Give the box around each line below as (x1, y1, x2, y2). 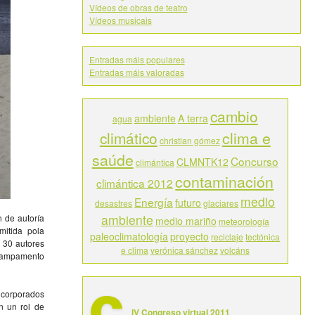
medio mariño (155, 214, 217, 228)
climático (99, 127, 157, 148)
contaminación (175, 171, 274, 192)
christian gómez (159, 134, 220, 146)
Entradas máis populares (89, 53, 185, 65)
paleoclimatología (90, 229, 169, 243)
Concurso (230, 153, 278, 169)
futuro (175, 195, 202, 210)
